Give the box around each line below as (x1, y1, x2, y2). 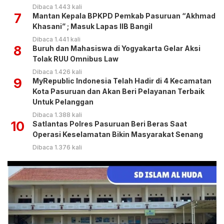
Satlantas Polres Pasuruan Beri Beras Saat (32, 119, 187, 128)
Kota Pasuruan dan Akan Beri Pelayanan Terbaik (32, 87, 204, 96)
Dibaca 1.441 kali (32, 35, 80, 43)
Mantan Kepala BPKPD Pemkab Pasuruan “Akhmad (32, 11, 215, 20)
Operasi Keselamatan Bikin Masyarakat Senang (32, 130, 203, 139)
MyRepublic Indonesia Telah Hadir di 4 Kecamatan (32, 76, 211, 85)
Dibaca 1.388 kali (32, 111, 82, 119)
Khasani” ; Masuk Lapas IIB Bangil (32, 22, 152, 31)
